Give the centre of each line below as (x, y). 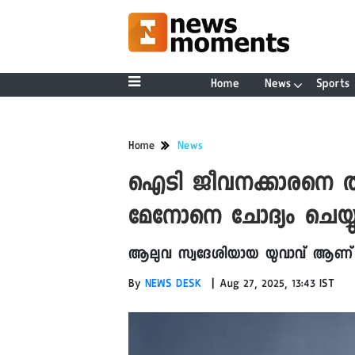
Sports (332, 85)
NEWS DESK (174, 285)
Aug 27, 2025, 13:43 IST (277, 285)
